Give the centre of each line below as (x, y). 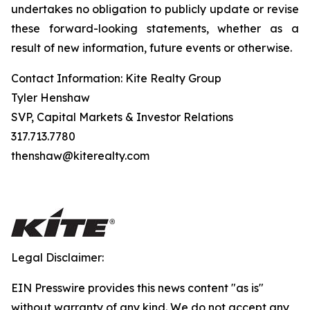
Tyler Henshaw (51, 98)
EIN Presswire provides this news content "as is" (137, 288)
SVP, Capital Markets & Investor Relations (122, 117)
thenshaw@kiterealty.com (80, 156)
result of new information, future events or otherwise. (152, 48)
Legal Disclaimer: (57, 257)
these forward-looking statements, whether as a (155, 28)
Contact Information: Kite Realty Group (116, 78)
